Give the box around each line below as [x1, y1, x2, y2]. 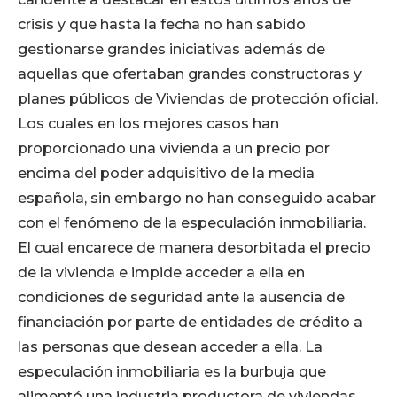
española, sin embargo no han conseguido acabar [18, 190, 376, 207]
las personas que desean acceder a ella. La [18, 339, 323, 356]
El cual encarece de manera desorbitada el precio [18, 239, 370, 257]
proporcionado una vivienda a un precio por [18, 140, 330, 158]
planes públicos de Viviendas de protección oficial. [18, 90, 378, 108]
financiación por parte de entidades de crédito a [18, 314, 362, 331]
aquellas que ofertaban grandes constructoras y [18, 66, 362, 83]
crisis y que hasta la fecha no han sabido [18, 16, 306, 34]
